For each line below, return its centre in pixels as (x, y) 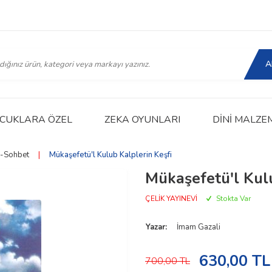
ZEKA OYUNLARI (142, 119)
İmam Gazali (199, 227)
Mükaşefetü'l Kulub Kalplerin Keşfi (110, 155)
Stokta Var (233, 199)
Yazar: (156, 227)
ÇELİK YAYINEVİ (171, 199)
